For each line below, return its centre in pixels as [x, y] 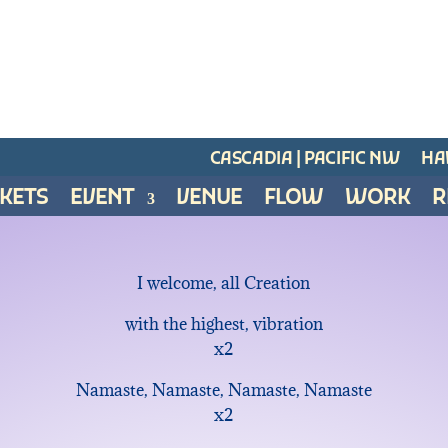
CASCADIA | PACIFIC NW [304, 160]
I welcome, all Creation [224, 283]
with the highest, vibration [223, 324]
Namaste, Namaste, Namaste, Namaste [223, 390]
